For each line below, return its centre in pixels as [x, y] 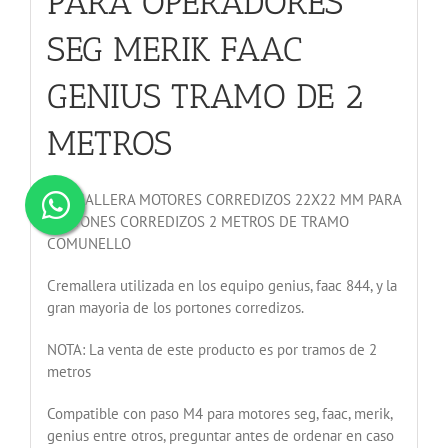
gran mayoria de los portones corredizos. [175, 308]
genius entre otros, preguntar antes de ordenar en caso [220, 436]
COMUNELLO [88, 244]
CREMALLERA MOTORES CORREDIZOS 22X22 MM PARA [223, 200]
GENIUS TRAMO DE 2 [204, 96]
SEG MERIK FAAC [174, 49]
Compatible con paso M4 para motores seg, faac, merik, [219, 414]
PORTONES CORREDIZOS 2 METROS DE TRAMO [197, 222]
